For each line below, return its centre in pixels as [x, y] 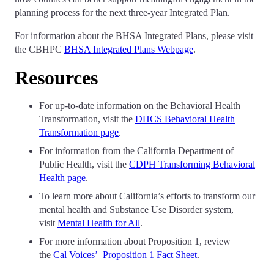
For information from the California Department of [136, 151]
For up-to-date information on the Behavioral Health [140, 106]
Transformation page [79, 132]
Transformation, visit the [87, 119]
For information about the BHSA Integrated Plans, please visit [134, 36]
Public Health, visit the [84, 164]
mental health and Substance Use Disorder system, [136, 209]
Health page [62, 178]
